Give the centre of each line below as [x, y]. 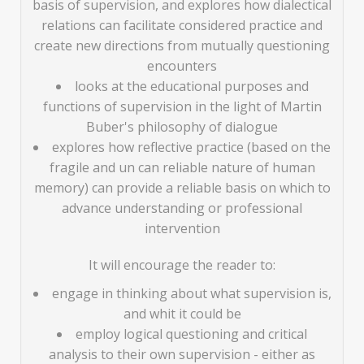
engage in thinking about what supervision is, [191, 294]
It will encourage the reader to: [182, 265]
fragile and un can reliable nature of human [182, 168]
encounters [182, 66]
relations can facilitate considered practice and [182, 26]
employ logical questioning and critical [191, 334]
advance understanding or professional [182, 208]
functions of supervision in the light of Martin [182, 107]
